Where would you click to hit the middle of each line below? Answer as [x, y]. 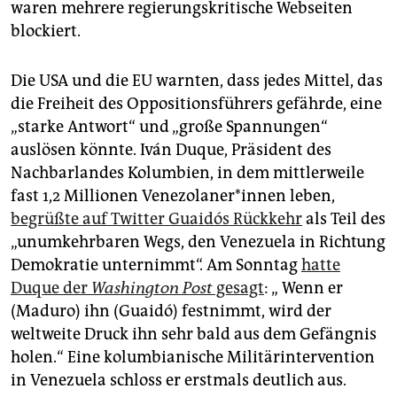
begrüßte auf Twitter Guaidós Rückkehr [156, 219]
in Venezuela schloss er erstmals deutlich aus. [179, 381]
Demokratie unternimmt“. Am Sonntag [156, 265]
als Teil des [344, 219]
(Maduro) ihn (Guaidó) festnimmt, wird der [171, 311]
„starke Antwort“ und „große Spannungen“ [169, 127]
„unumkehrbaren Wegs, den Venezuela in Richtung [198, 242]
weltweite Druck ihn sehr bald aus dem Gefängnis [194, 335]
